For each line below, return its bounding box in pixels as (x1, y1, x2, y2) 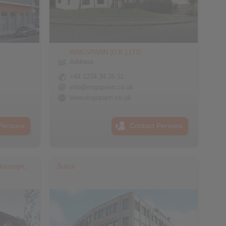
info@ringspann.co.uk (69, 83, 133, 91)
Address (69, 58, 94, 66)
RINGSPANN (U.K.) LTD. (69, 48, 143, 56)
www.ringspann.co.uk (69, 94, 131, 101)
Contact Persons (130, 122, 183, 130)
